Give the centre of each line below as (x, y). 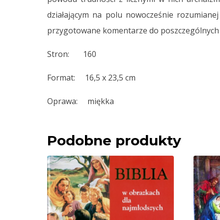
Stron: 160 (72, 54)
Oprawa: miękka (81, 101)
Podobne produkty (114, 141)
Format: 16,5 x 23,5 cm (91, 78)
